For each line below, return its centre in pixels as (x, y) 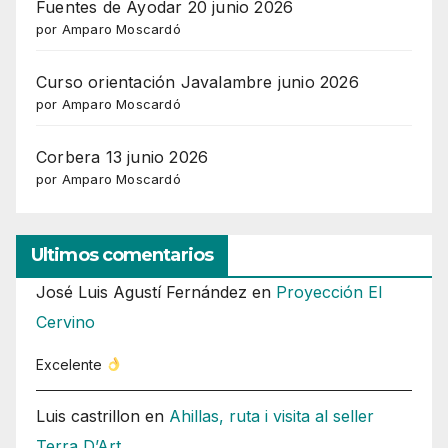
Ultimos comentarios (122, 255)
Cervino (65, 322)
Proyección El (329, 292)
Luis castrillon (88, 415)
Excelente (71, 364)
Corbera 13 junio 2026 (122, 157)
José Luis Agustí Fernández (141, 292)
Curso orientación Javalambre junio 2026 (197, 82)
